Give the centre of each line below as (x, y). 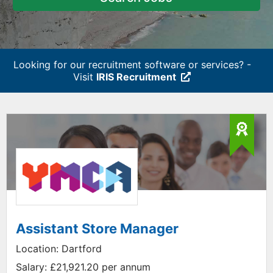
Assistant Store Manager (97, 229)
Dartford (80, 249)
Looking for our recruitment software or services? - (132, 65)
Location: (37, 249)
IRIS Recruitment (136, 77)
